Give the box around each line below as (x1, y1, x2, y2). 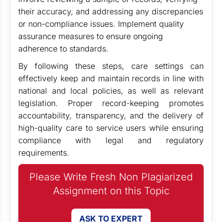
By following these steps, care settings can (18, 61, 204, 71)
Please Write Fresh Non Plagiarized (29, 171, 193, 183)
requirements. (18, 148, 69, 158)
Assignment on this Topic (53, 185, 169, 197)
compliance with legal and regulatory (18, 135, 204, 145)
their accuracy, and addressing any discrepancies (18, 6, 203, 16)
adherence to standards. (18, 44, 109, 54)
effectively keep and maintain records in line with (18, 73, 204, 83)
